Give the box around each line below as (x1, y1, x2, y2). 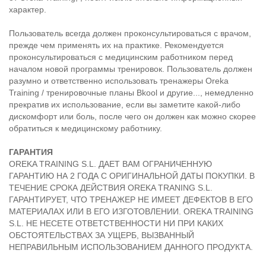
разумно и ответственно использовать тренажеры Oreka (9, 76, 229, 86)
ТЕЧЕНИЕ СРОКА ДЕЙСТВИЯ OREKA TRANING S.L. (9, 183, 213, 193)
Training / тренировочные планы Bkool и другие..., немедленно (9, 88, 254, 98)
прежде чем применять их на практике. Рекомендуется (9, 40, 224, 50)
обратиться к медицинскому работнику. (9, 123, 162, 134)
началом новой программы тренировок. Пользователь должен (9, 64, 252, 74)
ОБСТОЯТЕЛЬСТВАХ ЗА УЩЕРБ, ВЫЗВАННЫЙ (9, 230, 194, 240)
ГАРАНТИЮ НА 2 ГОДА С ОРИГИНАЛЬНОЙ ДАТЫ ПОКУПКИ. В (9, 171, 255, 181)
